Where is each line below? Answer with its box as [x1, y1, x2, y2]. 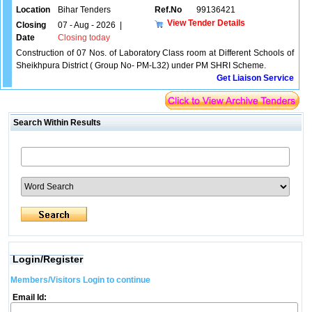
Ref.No [155, 5, 182, 15]
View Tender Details [167, 17, 245, 28]
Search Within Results [10, 118, 101, 127]
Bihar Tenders [58, 5, 111, 15]
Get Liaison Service [217, 73, 294, 83]
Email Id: [10, 292, 47, 302]
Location [16, 5, 50, 15]
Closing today [58, 33, 110, 42]
